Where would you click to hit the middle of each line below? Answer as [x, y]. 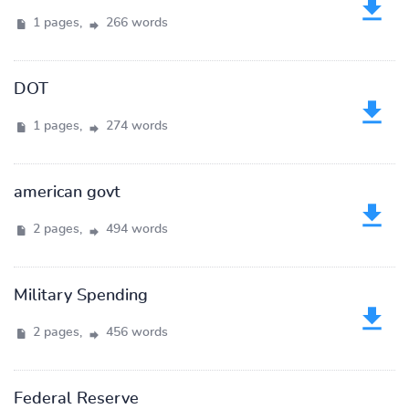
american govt [67, 193]
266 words [135, 23]
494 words [135, 229]
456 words [135, 332]
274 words [135, 126]
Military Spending [81, 296]
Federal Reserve [76, 399]
